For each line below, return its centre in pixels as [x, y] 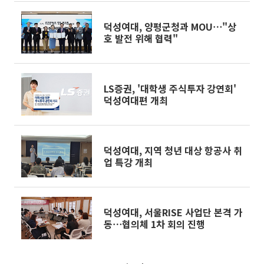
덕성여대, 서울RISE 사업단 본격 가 [173, 212]
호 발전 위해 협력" [141, 38]
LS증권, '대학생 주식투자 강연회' [170, 88]
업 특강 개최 [128, 162]
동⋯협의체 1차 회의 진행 [154, 224]
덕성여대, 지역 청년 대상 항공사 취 [173, 150]
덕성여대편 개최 [136, 100]
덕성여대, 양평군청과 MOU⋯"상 [170, 27]
